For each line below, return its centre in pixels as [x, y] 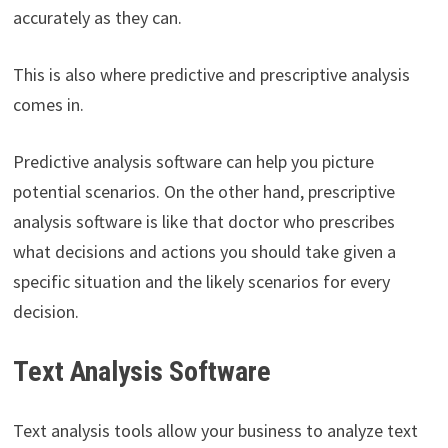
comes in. [50, 105]
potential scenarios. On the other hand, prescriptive [203, 192]
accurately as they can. [97, 18]
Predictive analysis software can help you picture [193, 162]
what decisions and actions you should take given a [204, 252]
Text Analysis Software [141, 372]
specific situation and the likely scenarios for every [201, 282]
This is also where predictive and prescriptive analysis [211, 75]
